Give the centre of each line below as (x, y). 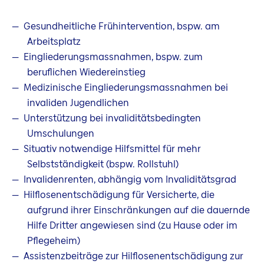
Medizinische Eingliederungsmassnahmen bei (126, 87)
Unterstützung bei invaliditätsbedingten (112, 118)
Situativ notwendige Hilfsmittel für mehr (112, 148)
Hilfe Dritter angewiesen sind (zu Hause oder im (132, 225)
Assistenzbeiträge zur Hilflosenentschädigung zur (133, 256)
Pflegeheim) (53, 240)
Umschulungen (60, 133)
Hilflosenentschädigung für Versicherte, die (119, 194)
